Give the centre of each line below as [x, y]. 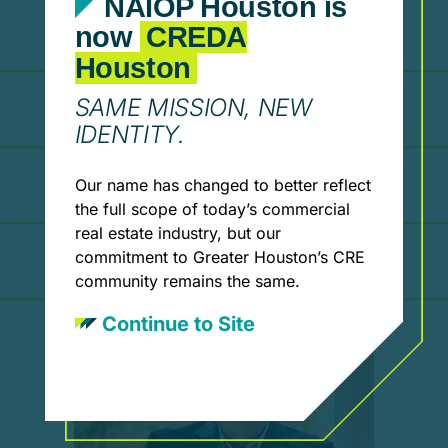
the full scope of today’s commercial [212, 209]
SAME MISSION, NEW [193, 108]
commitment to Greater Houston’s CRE [219, 257]
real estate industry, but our [177, 233]
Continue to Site [178, 324]
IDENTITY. [129, 135]
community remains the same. [187, 281]
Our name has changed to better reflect [222, 185]
